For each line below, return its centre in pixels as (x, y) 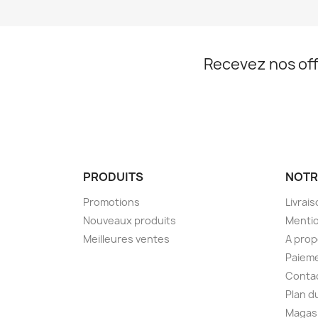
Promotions (111, 202)
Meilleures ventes (126, 239)
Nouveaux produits (130, 221)
